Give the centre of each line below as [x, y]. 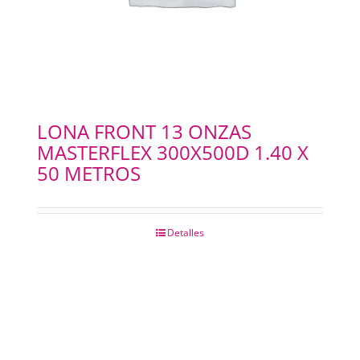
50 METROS [88, 174]
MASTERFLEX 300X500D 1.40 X [172, 153]
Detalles [186, 233]
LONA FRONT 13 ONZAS [144, 132]
